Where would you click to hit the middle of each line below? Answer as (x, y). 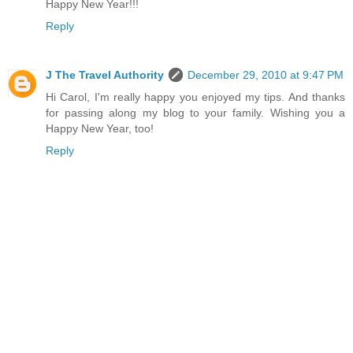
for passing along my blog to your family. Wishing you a (195, 112)
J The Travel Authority (105, 74)
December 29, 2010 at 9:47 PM (266, 74)
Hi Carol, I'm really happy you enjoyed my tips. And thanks (195, 97)
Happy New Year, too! (100, 128)
